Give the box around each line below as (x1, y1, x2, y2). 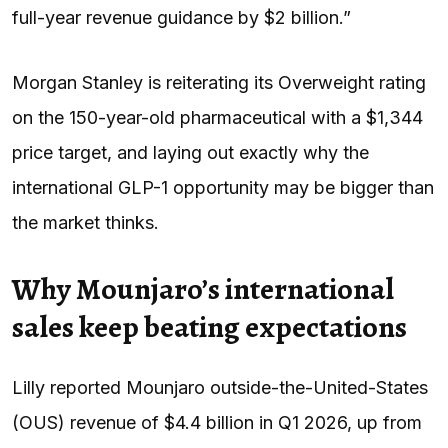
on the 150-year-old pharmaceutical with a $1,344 (12, 106, 423, 128)
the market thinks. (12, 211, 159, 233)
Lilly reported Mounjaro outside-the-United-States (12, 376, 428, 398)
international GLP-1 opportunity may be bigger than (12, 176, 434, 198)
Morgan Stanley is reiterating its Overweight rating (12, 71, 426, 93)
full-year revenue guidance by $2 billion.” (12, 6, 351, 28)
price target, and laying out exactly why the (12, 141, 369, 163)
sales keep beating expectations (12, 306, 407, 347)
